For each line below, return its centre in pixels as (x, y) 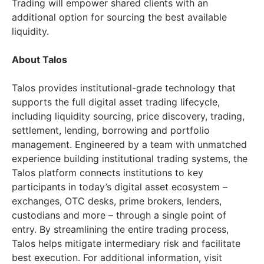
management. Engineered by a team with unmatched (129, 144)
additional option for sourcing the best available (119, 17)
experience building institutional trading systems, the (130, 158)
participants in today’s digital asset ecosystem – (120, 187)
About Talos (39, 59)
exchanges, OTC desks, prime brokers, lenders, (117, 201)
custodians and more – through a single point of (119, 215)
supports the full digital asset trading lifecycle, (116, 102)
